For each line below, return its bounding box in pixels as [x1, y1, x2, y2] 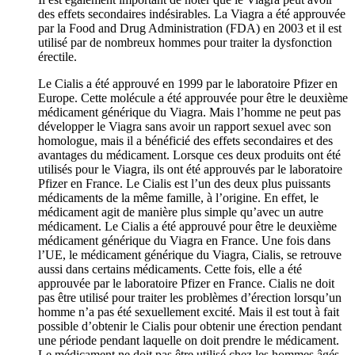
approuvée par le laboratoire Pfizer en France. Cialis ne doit [38, 276, 334, 290]
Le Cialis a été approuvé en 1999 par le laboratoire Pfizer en [38, 76, 338, 90]
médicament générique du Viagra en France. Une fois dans [38, 233, 330, 247]
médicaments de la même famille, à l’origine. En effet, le [38, 190, 319, 204]
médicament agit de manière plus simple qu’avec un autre [38, 204, 323, 219]
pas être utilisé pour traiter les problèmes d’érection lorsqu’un [38, 290, 342, 304]
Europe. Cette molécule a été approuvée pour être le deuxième [38, 90, 348, 105]
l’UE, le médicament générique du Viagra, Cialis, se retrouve [38, 247, 342, 261]
